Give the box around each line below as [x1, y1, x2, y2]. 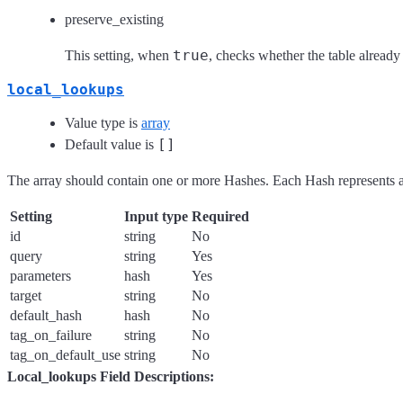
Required [192, 208, 249, 224]
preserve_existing [65, 11, 164, 27]
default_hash [10, 307, 82, 323]
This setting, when [65, 47, 173, 63]
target [10, 287, 41, 303]
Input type [124, 208, 188, 224]
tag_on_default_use [10, 346, 121, 363]
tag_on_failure [10, 327, 92, 343]
